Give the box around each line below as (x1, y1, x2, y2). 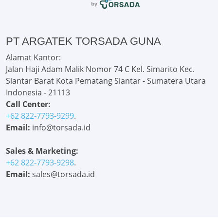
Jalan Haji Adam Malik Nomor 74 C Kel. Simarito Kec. (6, 64, 195, 75)
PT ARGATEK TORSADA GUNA (6, 35, 161, 48)
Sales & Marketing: (6, 145, 78, 157)
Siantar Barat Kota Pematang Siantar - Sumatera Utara (6, 75, 206, 87)
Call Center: (6, 99, 51, 110)
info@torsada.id (30, 122, 91, 133)
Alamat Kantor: (6, 52, 61, 63)
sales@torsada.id (30, 169, 95, 180)
